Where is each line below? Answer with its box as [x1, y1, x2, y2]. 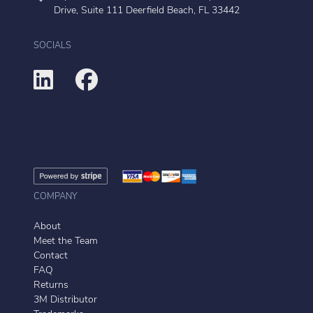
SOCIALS [34, 41, 71, 51]
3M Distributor [34, 295, 97, 306]
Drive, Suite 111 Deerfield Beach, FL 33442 [53, 6, 240, 17]
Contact [34, 251, 68, 262]
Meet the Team [34, 236, 98, 247]
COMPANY [34, 192, 78, 202]
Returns [34, 280, 68, 291]
